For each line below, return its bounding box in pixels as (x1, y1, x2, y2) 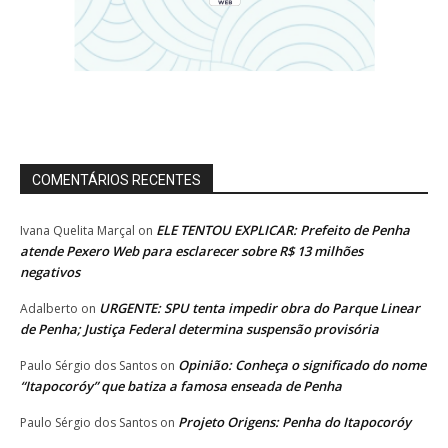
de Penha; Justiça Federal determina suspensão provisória (20, 319, 379, 338)
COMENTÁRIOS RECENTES (32, 171, 201, 188)
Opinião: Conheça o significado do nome (178, 355, 426, 374)
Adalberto (20, 299, 78, 317)
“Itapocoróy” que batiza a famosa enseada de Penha (20, 376, 342, 395)
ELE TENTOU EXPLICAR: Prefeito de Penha (156, 220, 410, 239)
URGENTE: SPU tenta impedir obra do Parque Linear (99, 298, 420, 317)
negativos (20, 262, 80, 281)
